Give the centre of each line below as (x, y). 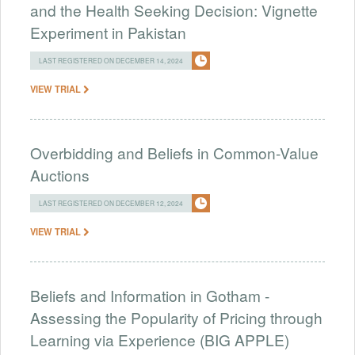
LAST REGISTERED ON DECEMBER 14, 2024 (111, 60)
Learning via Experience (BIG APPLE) (160, 339)
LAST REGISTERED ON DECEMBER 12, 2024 (111, 202)
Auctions (60, 174)
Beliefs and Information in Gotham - (150, 295)
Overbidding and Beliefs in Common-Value (174, 152)
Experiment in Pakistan (108, 32)
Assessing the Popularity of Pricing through (176, 317)
